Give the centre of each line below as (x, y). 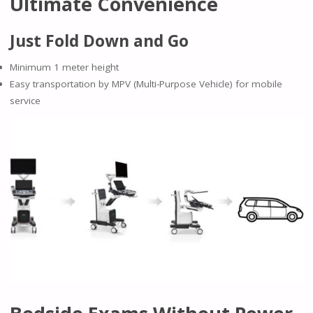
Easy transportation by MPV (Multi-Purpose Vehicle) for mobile (146, 83)
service (25, 100)
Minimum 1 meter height (64, 67)
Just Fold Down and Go (99, 41)
